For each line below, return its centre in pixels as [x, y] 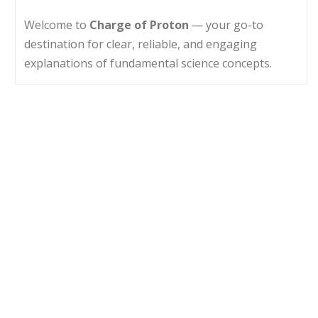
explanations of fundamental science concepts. [148, 64]
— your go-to [226, 25]
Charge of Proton [139, 25]
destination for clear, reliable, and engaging [141, 44]
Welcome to [57, 25]
